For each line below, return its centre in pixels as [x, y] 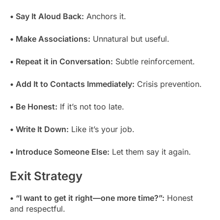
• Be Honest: [34, 106]
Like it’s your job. [102, 129]
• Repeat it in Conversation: [61, 61]
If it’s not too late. [91, 106]
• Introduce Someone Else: [60, 151]
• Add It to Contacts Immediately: [72, 84]
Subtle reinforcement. [154, 61]
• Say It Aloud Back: [47, 16]
